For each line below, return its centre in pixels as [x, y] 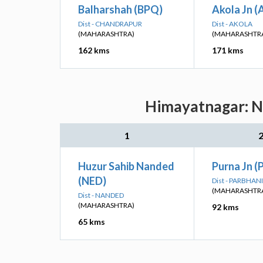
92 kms [225, 207]
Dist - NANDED [101, 195]
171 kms [228, 50]
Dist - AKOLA [232, 24]
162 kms [94, 50]
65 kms [92, 222]
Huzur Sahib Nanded [126, 166]
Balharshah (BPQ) [120, 9]
